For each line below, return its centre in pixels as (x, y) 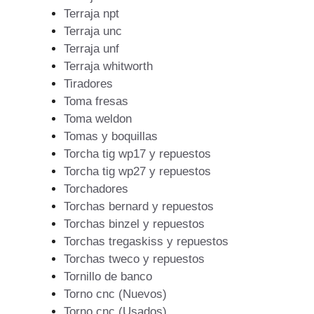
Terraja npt (91, 13)
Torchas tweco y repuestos (134, 259)
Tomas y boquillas (111, 136)
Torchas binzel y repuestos (134, 224)
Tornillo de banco (108, 276)
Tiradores (88, 83)
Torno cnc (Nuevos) (115, 294)
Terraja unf (91, 48)
